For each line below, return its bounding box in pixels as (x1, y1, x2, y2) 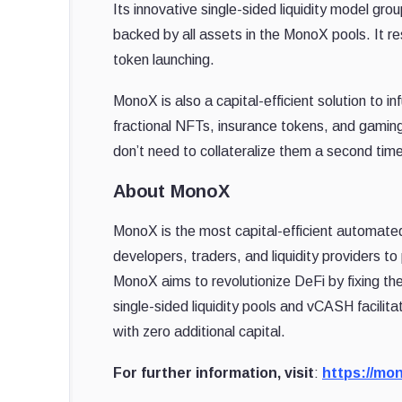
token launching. (113, 52, 214, 68)
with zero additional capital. (113, 324, 285, 340)
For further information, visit (113, 365, 314, 381)
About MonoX (113, 181, 230, 202)
